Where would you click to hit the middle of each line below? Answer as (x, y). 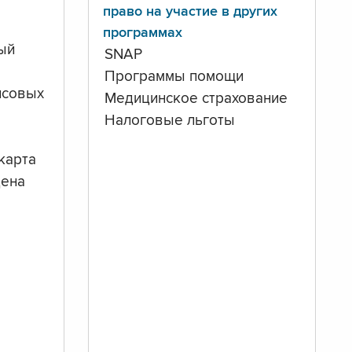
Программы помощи (174, 77)
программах (142, 33)
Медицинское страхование (196, 99)
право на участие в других (190, 12)
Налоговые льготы (170, 121)
